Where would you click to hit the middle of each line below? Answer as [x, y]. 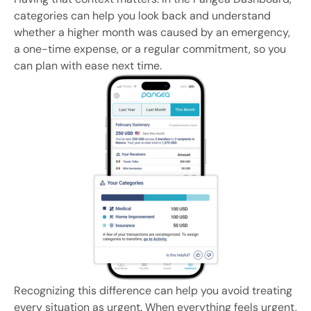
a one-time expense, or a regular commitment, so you [150, 49]
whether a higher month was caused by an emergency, [152, 32]
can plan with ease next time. [88, 65]
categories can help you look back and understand [142, 15]
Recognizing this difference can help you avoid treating [153, 290]
